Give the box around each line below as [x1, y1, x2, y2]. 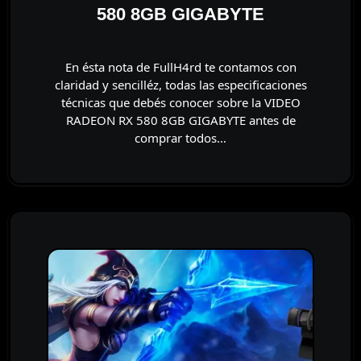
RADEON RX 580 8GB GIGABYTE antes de [65, 112, 296, 128]
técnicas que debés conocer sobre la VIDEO [60, 94, 301, 110]
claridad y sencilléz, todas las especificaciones [54, 77, 307, 93]
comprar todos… [135, 130, 226, 146]
